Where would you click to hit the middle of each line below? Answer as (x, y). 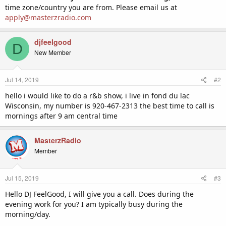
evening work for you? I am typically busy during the (94, 204)
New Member (53, 52)
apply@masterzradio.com (48, 17)
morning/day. (28, 214)
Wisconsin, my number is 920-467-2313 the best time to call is (110, 106)
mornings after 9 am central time (61, 116)
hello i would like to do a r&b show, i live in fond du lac (97, 96)
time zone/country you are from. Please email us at (91, 7)
